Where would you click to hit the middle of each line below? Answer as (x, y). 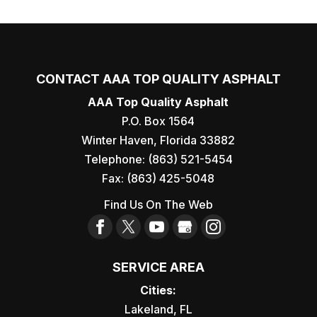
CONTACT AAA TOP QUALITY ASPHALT (158, 79)
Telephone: (116, 160)
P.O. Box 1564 (158, 121)
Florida (179, 140)
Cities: (158, 290)
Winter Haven (118, 140)
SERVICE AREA (158, 267)
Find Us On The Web (158, 205)
